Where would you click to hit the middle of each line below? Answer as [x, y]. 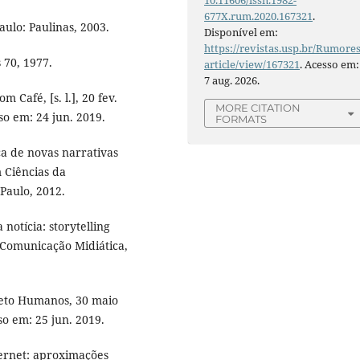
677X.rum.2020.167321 [259, 16]
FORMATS [241, 119]
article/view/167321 [252, 65]
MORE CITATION [258, 108]
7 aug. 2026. [232, 81]
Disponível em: [241, 33]
